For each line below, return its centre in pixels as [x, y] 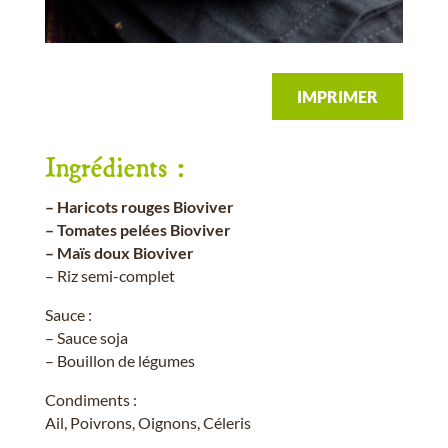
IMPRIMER [338, 96]
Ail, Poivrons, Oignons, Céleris [147, 422]
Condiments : [90, 399]
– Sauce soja [86, 337]
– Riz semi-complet [109, 275]
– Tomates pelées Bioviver [137, 229]
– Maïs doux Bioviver [119, 252]
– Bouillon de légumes [119, 360]
